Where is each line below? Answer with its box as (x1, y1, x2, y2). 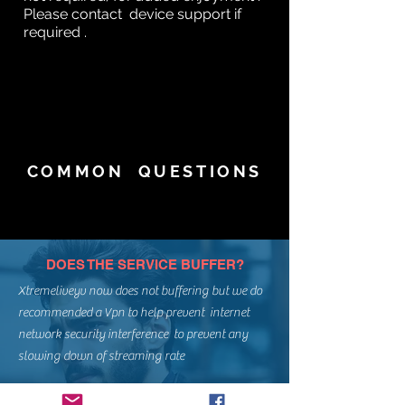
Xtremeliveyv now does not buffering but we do (18, 283, 262, 298)
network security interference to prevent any (18, 326, 248, 342)
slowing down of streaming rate (18, 348, 187, 363)
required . (24, 23, 87, 41)
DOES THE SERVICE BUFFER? (45, 256, 244, 272)
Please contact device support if (24, 5, 241, 23)
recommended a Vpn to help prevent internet (18, 305, 250, 320)
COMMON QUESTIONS (26, 161, 263, 181)
